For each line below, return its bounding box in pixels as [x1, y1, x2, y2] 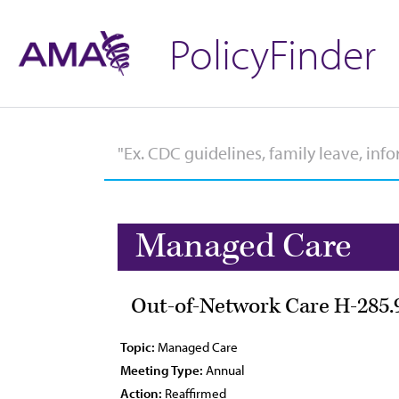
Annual [203, 362, 245, 379]
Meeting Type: [120, 362, 203, 379]
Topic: [120, 338, 155, 355]
